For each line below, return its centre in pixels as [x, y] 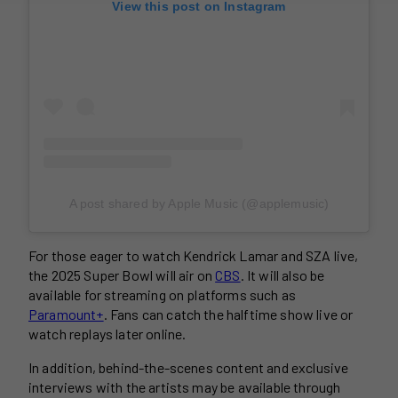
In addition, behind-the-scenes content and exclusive [189, 368]
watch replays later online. [107, 334]
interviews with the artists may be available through [185, 387]
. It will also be [283, 275]
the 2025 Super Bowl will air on [122, 275]
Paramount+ [66, 314]
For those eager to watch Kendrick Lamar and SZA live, [194, 256]
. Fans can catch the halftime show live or [228, 314]
